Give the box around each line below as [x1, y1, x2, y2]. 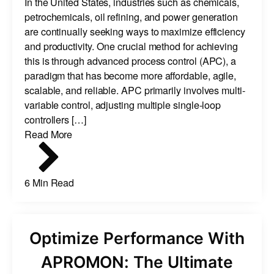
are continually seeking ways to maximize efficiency [24, 23, 245, 39]
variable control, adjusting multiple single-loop [24, 97, 221, 112]
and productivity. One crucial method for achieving [24, 38, 238, 53]
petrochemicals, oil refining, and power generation [24, 9, 238, 24]
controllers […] [24, 111, 86, 127]
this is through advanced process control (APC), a [24, 53, 237, 68]
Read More [24, 126, 73, 141]
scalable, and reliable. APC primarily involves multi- [24, 82, 245, 97]
